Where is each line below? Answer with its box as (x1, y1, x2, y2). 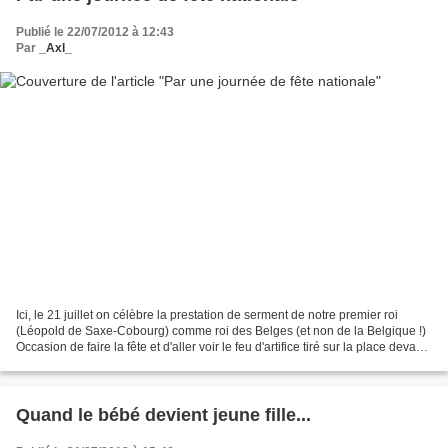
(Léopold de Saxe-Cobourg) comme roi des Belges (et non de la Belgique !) (16, 324, 426, 339)
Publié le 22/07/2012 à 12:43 (16, 24, 174, 39)
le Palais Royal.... (16, 356, 110, 371)
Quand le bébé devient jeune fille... (16, 405, 311, 426)
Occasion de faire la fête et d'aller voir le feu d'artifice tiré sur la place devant (16, 340, 426, 355)
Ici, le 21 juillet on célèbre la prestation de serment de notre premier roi (16, 308, 398, 323)
